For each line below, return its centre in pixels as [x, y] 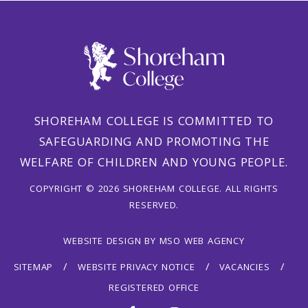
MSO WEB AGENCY [202, 242]
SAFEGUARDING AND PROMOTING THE [154, 143]
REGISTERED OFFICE [154, 288]
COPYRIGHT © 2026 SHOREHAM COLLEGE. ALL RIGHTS [154, 189]
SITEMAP [33, 268]
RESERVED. [154, 206]
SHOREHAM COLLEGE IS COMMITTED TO [154, 122]
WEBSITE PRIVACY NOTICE [136, 268]
